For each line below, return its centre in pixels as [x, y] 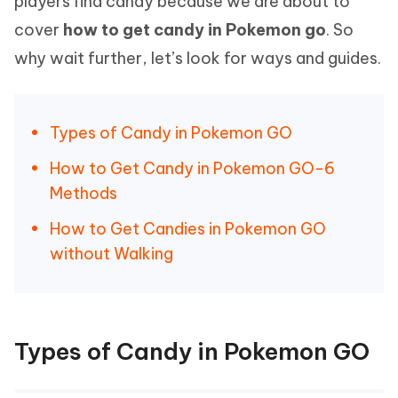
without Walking [111, 254]
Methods [84, 193]
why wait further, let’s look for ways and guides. [198, 58]
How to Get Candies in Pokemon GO [188, 229]
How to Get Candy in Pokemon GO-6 [192, 168]
